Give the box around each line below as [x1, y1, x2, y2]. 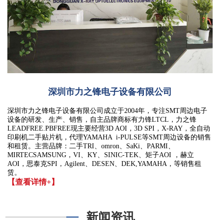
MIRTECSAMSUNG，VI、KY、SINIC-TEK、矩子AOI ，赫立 [7, 151, 194, 159]
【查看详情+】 [7, 177, 59, 186]
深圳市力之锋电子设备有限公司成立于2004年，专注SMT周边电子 [7, 107, 207, 114]
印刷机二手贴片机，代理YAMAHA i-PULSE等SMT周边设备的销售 [7, 133, 211, 141]
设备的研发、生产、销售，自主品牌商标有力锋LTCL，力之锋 [7, 115, 196, 123]
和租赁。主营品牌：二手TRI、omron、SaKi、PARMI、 [7, 142, 175, 150]
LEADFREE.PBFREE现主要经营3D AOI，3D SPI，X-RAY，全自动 [7, 124, 210, 132]
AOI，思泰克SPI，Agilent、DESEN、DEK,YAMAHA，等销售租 [7, 160, 201, 167]
